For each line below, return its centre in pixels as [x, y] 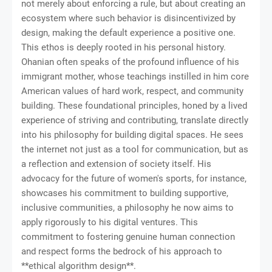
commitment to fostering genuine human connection [128, 237]
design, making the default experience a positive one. [128, 33]
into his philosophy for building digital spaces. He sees [132, 135]
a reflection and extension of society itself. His [116, 164]
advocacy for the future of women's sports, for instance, [134, 179]
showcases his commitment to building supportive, [125, 193]
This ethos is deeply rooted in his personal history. [124, 48]
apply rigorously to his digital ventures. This [110, 223]
